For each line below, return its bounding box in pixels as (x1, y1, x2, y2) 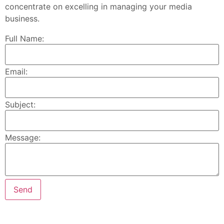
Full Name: (5, 33, 44, 44)
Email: (5, 66, 27, 77)
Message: (5, 132, 40, 143)
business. (5, 13, 39, 24)
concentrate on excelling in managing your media (5, 1, 192, 12)
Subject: (5, 99, 35, 110)
